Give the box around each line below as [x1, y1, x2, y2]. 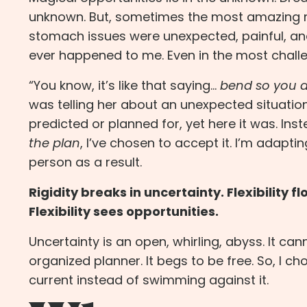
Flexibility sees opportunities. [29, 203, 219, 221]
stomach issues [29, 27, 126, 45]
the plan [29, 134, 80, 152]
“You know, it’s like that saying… [29, 77, 217, 95]
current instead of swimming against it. [29, 271, 269, 289]
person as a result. [29, 153, 142, 171]
